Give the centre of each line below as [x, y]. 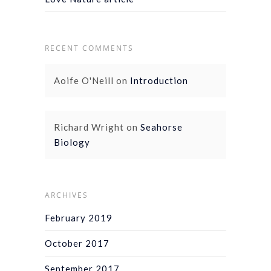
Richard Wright [89, 127]
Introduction [159, 80]
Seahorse [162, 127]
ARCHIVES [67, 195]
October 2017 [77, 243]
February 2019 [79, 217]
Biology [72, 142]
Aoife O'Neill [84, 80]
